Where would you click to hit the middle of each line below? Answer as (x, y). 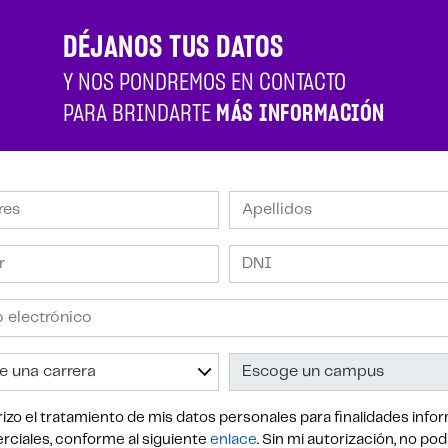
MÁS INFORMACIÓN (300, 113)
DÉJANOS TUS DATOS (173, 47)
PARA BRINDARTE (140, 113)
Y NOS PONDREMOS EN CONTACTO (205, 82)
